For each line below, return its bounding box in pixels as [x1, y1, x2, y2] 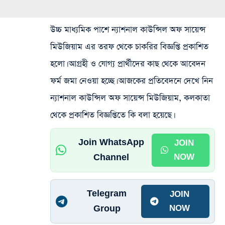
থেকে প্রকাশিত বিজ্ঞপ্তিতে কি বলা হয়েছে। [50, 109, 173, 121]
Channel [93, 152, 130, 163]
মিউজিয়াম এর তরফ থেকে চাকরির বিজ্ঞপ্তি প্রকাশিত [50, 41, 208, 53]
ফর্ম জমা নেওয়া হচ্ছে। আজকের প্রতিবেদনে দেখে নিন [50, 75, 213, 87]
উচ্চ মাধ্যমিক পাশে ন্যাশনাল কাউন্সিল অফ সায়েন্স [50, 24, 205, 36]
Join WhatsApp [78, 137, 145, 148]
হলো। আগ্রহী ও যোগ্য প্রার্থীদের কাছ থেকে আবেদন [50, 58, 205, 70]
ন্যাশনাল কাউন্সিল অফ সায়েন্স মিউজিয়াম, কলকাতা [50, 92, 210, 104]
